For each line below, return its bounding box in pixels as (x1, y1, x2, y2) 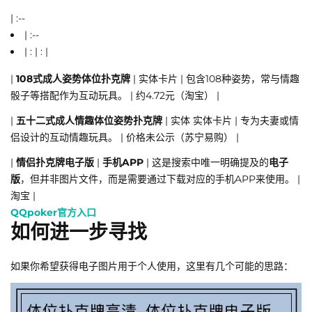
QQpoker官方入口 (10, 206, 96, 219)
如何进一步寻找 (10, 220, 147, 244)
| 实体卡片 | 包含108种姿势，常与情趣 (130, 72, 299, 86)
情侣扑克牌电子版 (16, 156, 94, 169)
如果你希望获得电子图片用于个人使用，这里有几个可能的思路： (10, 260, 293, 273)
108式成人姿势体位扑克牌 (16, 72, 130, 86)
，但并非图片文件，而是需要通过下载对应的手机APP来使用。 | (20, 173, 300, 186)
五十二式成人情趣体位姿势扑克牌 (16, 114, 162, 127)
